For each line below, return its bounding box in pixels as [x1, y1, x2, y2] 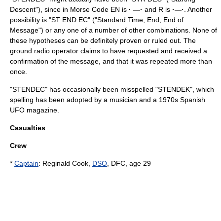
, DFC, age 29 [107, 159, 151, 167]
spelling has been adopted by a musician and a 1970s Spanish [10, 96, 205, 104]
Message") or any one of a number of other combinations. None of [10, 26, 217, 34]
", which [190, 85, 214, 93]
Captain [14, 159, 38, 167]
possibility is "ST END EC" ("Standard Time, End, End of [10, 16, 184, 24]
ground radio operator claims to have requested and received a [10, 47, 207, 55]
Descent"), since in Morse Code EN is [10, 5, 129, 13]
